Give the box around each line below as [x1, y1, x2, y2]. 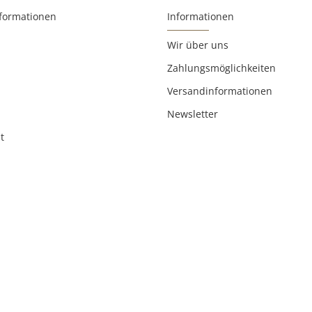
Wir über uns [167, 38, 228, 52]
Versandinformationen [167, 84, 272, 97]
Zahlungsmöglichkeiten [167, 61, 276, 75]
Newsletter [167, 107, 218, 120]
